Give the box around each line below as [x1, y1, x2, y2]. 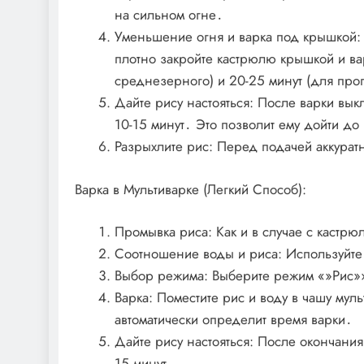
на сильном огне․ [114, 5, 223, 25]
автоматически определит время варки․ [114, 310, 353, 330]
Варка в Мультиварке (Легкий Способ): [75, 179, 306, 199]
